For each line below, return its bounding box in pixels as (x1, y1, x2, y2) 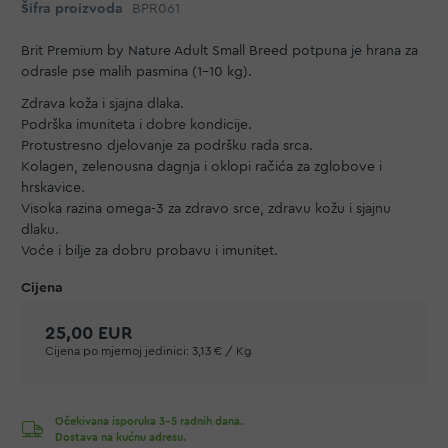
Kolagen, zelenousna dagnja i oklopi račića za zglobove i (21, 159, 382, 174)
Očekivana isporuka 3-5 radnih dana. (55, 415, 243, 427)
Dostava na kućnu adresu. (55, 431, 186, 443)
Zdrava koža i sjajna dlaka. (21, 96, 184, 111)
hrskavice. (21, 180, 85, 195)
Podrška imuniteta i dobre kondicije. (21, 117, 252, 132)
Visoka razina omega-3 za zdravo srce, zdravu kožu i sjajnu (21, 201, 391, 216)
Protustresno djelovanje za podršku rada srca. (21, 138, 313, 153)
